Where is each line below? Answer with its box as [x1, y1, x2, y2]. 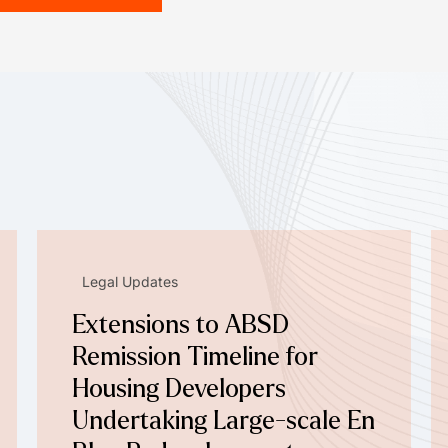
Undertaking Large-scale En [72, 407, 376, 434]
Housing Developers [72, 375, 287, 402]
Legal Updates [82, 272, 179, 290]
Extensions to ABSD [72, 311, 290, 338]
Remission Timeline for [72, 343, 319, 370]
